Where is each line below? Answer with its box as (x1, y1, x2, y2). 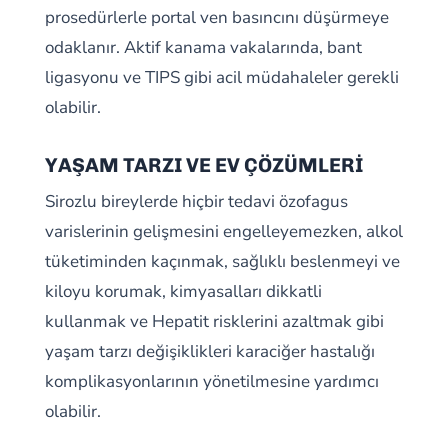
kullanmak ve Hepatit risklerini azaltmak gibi (44, 310, 384, 333)
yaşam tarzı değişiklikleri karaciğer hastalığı (44, 340, 375, 363)
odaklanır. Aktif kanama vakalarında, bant (44, 36, 362, 59)
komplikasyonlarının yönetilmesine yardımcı (44, 370, 379, 393)
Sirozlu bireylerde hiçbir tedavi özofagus (44, 190, 348, 213)
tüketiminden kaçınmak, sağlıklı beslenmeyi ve (44, 250, 400, 273)
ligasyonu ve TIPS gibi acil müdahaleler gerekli (44, 66, 399, 89)
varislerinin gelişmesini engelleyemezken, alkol (44, 220, 403, 243)
